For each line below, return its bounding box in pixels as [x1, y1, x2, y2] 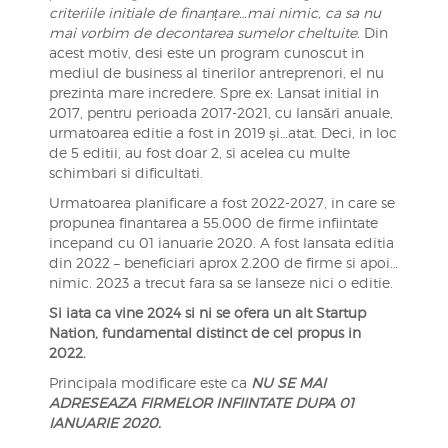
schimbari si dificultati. [48, 164, 203, 181]
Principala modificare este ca [48, 374, 251, 391]
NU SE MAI [250, 374, 326, 391]
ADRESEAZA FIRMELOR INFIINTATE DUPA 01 [48, 394, 354, 411]
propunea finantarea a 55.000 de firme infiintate [48, 214, 378, 231]
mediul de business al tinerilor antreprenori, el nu [48, 64, 384, 81]
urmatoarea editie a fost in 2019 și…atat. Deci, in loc [48, 124, 397, 141]
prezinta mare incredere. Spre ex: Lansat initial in [48, 84, 379, 101]
